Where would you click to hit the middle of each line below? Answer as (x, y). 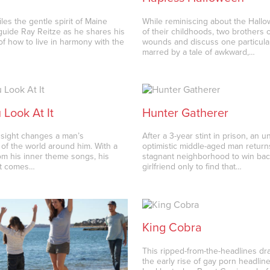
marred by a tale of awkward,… (199, 52)
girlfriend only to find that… (192, 167)
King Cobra (172, 228)
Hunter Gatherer (186, 113)
